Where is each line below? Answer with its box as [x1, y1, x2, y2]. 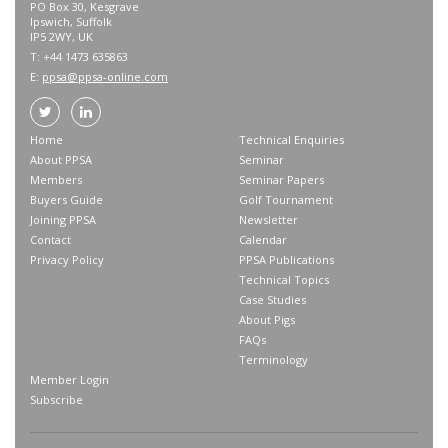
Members [30, 172, 82, 187]
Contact [30, 232, 71, 247]
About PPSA [30, 152, 92, 167]
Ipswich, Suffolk [30, 14, 112, 29]
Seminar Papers [239, 172, 324, 187]
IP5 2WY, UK [30, 29, 93, 44]
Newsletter [239, 212, 298, 227]
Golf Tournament [239, 192, 333, 207]
